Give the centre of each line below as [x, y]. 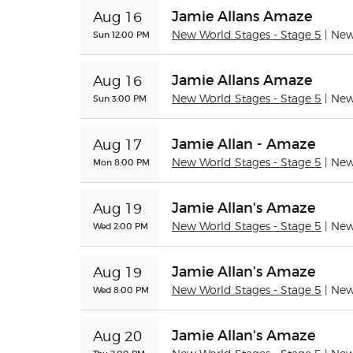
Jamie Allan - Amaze [243, 144]
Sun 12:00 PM [121, 35]
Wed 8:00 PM [121, 290]
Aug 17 [117, 146]
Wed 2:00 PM [121, 226]
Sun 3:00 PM [120, 98]
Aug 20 [117, 337]
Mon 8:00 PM [121, 162]
